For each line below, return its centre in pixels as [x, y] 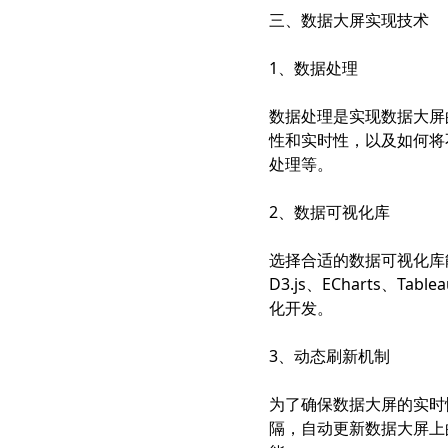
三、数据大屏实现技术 [348, 20]
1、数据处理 [313, 68]
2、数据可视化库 [329, 212]
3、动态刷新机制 [329, 356]
